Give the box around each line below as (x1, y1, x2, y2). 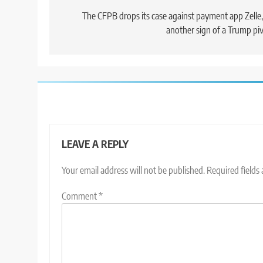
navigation (60, 9, 124, 28)
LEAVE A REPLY (62, 137, 129, 151)
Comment (62, 190, 99, 203)
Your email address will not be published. (62, 164, 205, 177)
